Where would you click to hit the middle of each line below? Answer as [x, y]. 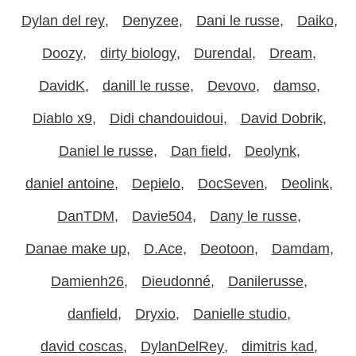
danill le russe [146, 85]
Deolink [305, 183]
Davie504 [162, 216]
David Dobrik [281, 118]
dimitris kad [278, 346]
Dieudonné [176, 281]
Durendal [223, 53]
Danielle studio [240, 313]
